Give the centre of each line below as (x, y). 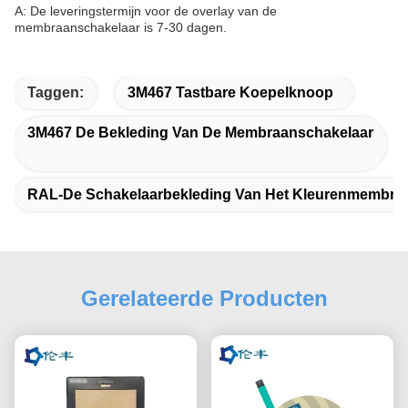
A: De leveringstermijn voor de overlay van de (146, 11)
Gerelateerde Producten (204, 298)
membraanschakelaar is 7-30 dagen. (121, 27)
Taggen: (56, 92)
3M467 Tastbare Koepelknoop (230, 92)
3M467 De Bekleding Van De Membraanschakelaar (200, 133)
